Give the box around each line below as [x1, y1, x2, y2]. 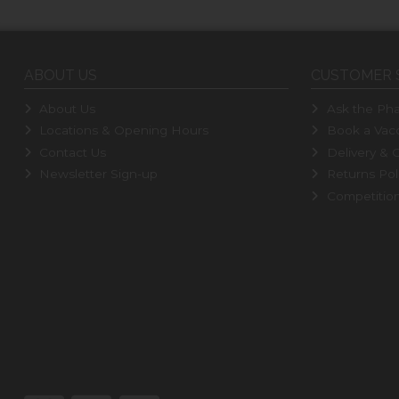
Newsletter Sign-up [36, 167, 159, 182]
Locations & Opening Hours [36, 123, 209, 138]
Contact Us [36, 144, 107, 159]
